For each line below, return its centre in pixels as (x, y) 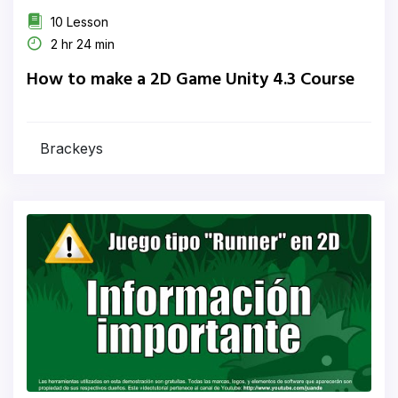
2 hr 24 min (81, 44)
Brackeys (72, 148)
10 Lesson (78, 22)
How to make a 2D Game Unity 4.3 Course (191, 80)
